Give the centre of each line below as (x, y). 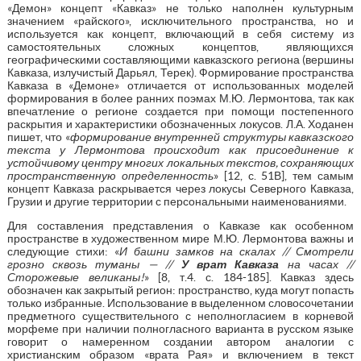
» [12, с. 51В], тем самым (284, 175)
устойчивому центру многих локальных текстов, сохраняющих (180, 162)
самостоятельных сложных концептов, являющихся (180, 46)
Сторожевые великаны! (75, 277)
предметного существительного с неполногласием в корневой (180, 315)
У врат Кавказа (230, 264)
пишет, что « (38, 137)
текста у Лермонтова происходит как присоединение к (180, 149)
